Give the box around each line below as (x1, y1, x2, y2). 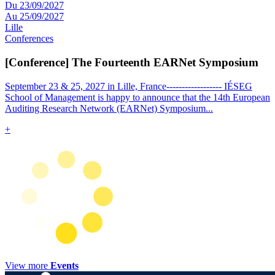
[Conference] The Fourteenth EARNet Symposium (5, 55, 261, 69)
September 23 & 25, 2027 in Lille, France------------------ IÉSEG (5, 80, 252, 91)
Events (50, 260, 79, 271)
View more (5, 260, 50, 271)
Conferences (5, 33, 53, 44)
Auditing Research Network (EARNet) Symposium (5, 103, 206, 114)
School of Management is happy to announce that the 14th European (5, 91, 270, 103)
